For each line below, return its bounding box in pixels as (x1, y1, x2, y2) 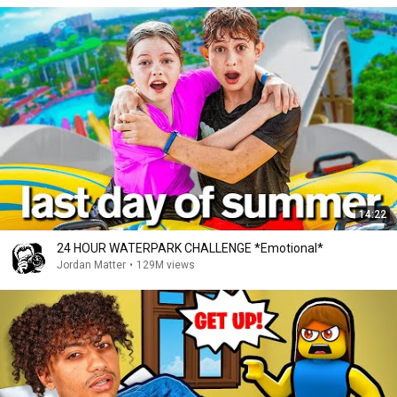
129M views (136, 259, 195, 272)
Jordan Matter (57, 259, 126, 272)
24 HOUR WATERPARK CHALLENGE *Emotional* (57, 241, 323, 256)
